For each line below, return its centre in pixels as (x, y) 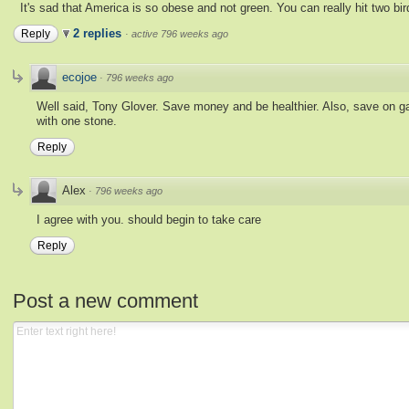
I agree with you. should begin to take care (149, 220)
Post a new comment (105, 300)
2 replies (99, 34)
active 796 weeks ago (180, 34)
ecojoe (79, 78)
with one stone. (77, 121)
